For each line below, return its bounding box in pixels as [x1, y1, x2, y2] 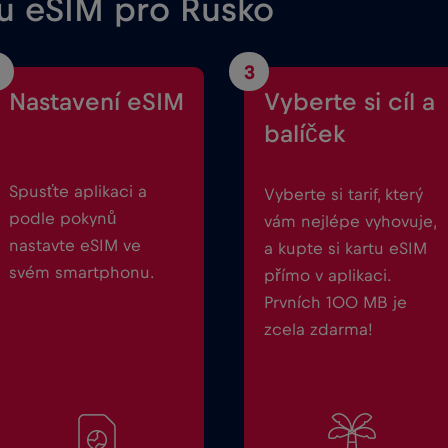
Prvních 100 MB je [264, 293, 407, 311]
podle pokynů [9, 209, 116, 227]
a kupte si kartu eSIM [264, 239, 427, 257]
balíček [264, 121, 345, 147]
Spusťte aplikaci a [9, 182, 147, 200]
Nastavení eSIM [9, 89, 184, 115]
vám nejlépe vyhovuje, [264, 212, 436, 230]
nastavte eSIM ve [9, 236, 141, 254]
